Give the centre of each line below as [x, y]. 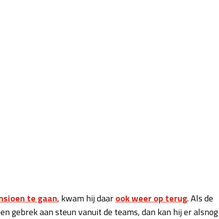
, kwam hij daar [86, 198]
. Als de [200, 198]
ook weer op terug [151, 198]
